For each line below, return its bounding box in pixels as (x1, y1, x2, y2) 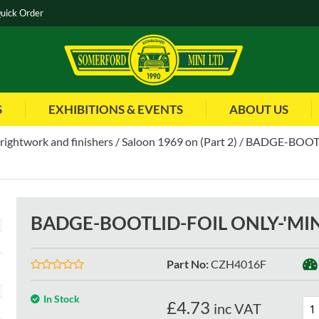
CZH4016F (210, 257, 266, 271)
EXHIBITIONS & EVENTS (48, 102, 183, 117)
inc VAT (213, 300, 261, 318)
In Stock (43, 293, 80, 305)
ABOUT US (229, 102, 288, 117)
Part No (166, 257, 206, 271)
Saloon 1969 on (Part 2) (122, 135, 237, 149)
